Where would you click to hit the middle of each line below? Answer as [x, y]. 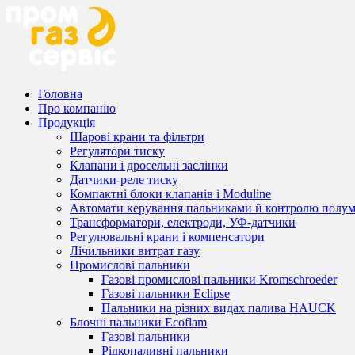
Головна [60, 94]
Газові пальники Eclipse [166, 294]
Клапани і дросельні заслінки [149, 165]
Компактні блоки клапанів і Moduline [170, 194]
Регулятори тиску [117, 151]
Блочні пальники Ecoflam [138, 322]
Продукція [67, 122]
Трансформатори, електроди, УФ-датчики [183, 222]
